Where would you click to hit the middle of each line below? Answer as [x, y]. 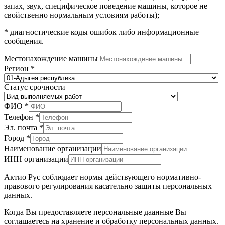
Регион [17, 69]
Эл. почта [22, 128]
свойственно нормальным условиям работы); [82, 15]
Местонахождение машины [51, 59]
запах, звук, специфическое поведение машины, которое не [106, 6]
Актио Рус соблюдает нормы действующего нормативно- [102, 177]
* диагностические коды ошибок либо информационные [101, 32]
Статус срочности [35, 87]
